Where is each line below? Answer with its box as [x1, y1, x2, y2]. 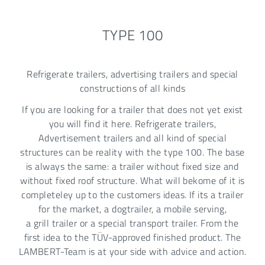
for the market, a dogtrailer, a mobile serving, [38, 201, 227, 216]
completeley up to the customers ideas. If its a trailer [21, 187, 244, 202]
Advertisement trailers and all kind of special [38, 130, 227, 145]
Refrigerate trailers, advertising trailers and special [27, 66, 238, 81]
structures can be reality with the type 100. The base [20, 144, 245, 159]
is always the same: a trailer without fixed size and [26, 159, 239, 173]
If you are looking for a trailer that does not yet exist [22, 102, 243, 117]
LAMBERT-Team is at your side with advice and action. [18, 244, 247, 258]
